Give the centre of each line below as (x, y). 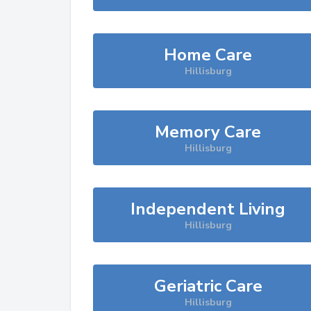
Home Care (208, 55)
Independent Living (208, 209)
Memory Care (208, 132)
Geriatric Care (208, 286)
